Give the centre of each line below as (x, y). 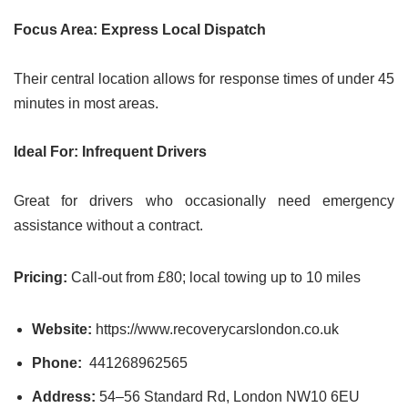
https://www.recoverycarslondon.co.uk (215, 329)
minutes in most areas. (86, 103)
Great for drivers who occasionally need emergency (204, 201)
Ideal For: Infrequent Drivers (110, 152)
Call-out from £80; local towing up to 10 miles (216, 277)
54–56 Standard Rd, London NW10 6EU (228, 397)
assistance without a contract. (108, 225)
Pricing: (42, 277)
